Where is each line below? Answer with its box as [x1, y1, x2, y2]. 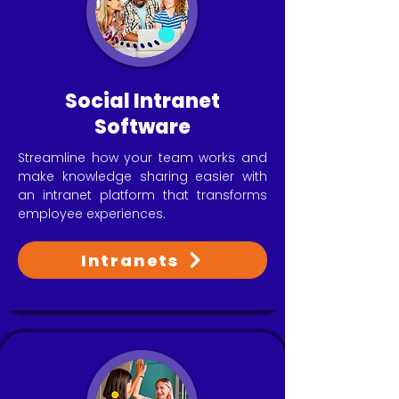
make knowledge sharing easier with [18, 167, 267, 185]
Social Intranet [65, 87, 220, 115]
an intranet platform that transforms [18, 186, 267, 204]
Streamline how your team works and [18, 149, 267, 167]
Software [94, 113, 191, 141]
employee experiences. [18, 205, 166, 223]
